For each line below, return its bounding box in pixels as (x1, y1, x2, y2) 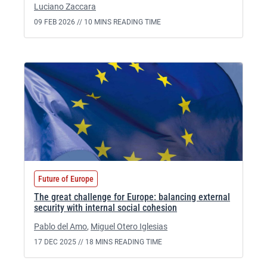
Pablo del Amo (34, 222, 87, 231)
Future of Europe (38, 174, 94, 184)
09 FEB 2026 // (34, 18, 84, 26)
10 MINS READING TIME (84, 18, 161, 26)
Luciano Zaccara (34, 2, 96, 11)
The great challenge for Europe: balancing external (34, 191, 230, 203)
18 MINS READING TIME (85, 238, 162, 246)
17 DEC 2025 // (34, 238, 85, 246)
